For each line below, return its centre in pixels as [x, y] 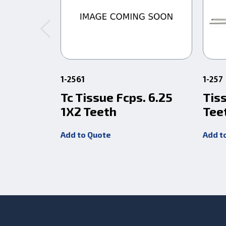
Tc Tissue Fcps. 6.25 [117, 97]
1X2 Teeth [89, 111]
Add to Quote [86, 134]
